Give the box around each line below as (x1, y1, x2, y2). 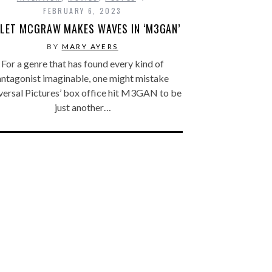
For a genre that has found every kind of (1, 57, 164, 69)
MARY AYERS (61, 41, 118, 51)
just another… (54, 101, 111, 113)
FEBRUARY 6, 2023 (43, 5, 122, 16)
